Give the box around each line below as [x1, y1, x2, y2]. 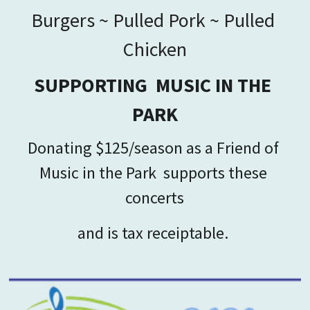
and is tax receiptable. [77, 221, 232, 244]
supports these [163, 161, 267, 183]
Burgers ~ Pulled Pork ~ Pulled [30, 7, 275, 33]
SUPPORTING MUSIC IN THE [34, 72, 272, 98]
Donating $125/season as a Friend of [27, 136, 279, 158]
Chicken [122, 36, 187, 62]
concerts [125, 186, 185, 208]
